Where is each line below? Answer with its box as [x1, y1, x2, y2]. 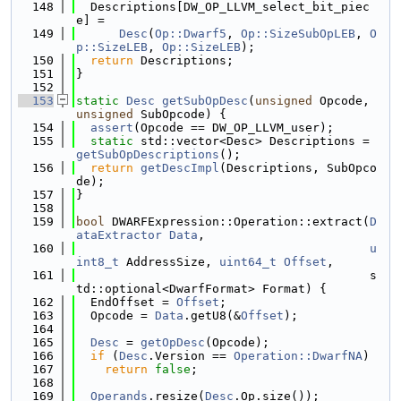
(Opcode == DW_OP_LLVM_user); [133, 121, 334, 134]
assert [90, 121, 133, 134]
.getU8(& [183, 309, 241, 322]
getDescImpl [141, 161, 219, 175]
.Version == [148, 349, 234, 363]
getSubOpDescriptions [76, 148, 219, 161]
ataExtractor [76, 228, 162, 242]
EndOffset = [76, 295, 176, 309]
